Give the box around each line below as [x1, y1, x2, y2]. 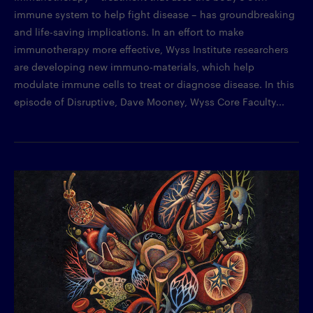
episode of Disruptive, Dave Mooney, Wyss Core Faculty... [14, 94, 284, 108]
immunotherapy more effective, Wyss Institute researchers [14, 41, 289, 56]
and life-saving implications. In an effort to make [14, 24, 244, 38]
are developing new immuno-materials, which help [14, 59, 254, 73]
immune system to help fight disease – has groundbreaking [14, 6, 295, 21]
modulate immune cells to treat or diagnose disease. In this [14, 76, 294, 91]
